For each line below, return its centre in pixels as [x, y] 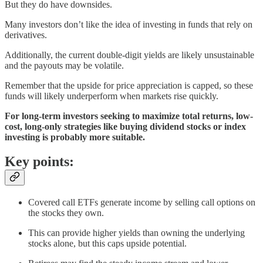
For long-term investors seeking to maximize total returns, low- [129, 116]
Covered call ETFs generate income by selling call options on [142, 203]
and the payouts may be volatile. [64, 65]
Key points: [39, 162]
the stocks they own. [66, 213]
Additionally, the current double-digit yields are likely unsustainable [129, 55]
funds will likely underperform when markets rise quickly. [112, 96]
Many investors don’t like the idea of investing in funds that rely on [129, 24]
